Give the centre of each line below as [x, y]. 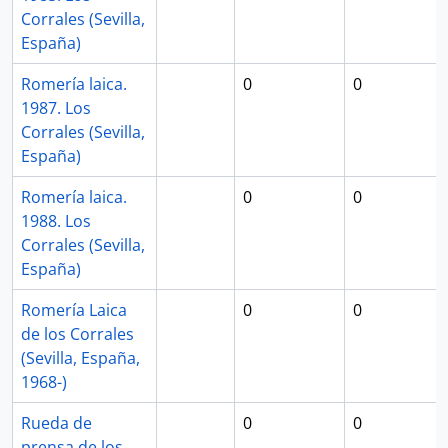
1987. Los [56, 108]
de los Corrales [77, 334]
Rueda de [56, 423]
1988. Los [56, 221]
